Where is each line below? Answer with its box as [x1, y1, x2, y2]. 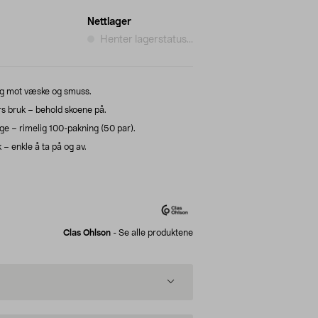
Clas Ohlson [63, 228, 111, 237]
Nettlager [87, 16, 131, 27]
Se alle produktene [119, 228, 193, 237]
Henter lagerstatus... [100, 34, 193, 45]
